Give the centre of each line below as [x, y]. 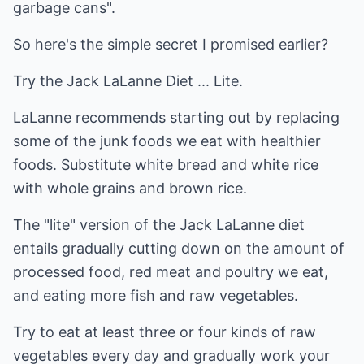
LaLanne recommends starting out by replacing [176, 117]
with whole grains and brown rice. [130, 188]
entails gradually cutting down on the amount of [179, 248]
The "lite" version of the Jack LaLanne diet [159, 225]
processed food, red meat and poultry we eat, [171, 272]
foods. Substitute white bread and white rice [166, 165]
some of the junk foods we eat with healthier [167, 141]
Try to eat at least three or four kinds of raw [165, 332]
